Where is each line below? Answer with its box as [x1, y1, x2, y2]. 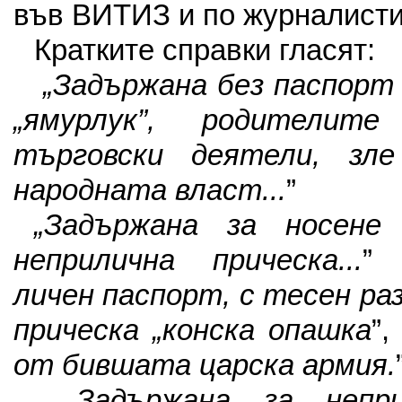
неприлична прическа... [13, 244, 363, 276]
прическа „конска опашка [13, 314, 372, 346]
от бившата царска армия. [13, 349, 396, 381]
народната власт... [13, 174, 286, 206]
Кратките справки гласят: [33, 34, 375, 66]
